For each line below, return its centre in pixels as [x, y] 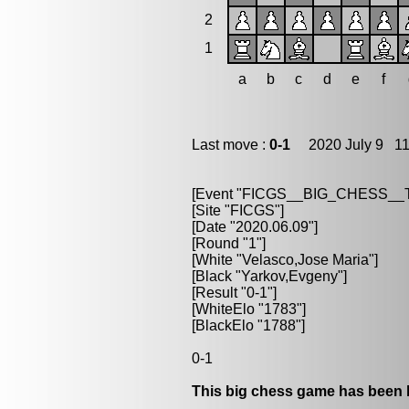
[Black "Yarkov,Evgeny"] [269, 276]
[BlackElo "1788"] [248, 325]
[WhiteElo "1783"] [249, 309]
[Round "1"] [229, 243]
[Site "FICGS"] [238, 210]
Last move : [231, 145]
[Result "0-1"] [234, 293]
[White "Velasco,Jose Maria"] [285, 260]
